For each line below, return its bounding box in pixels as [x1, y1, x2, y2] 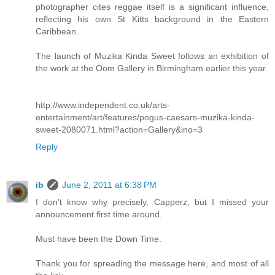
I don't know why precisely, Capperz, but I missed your [36, 197, 269, 207]
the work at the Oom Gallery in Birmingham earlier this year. [36, 63, 268, 74]
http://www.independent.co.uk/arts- [36, 100, 170, 110]
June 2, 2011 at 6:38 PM [62, 180, 157, 190]
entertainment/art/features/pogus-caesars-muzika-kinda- [36, 112, 255, 123]
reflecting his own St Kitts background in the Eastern [36, 14, 269, 25]
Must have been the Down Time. [36, 234, 161, 244]
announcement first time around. [36, 209, 162, 220]
